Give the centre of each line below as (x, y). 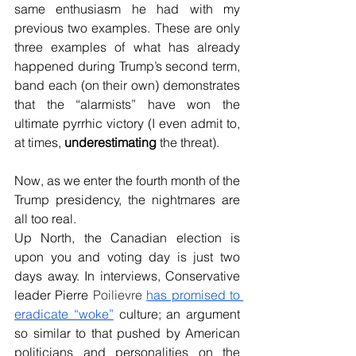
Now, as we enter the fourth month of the (127, 180)
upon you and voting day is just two (127, 257)
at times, (39, 142)
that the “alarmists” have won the (127, 104)
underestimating (112, 142)
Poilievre (120, 295)
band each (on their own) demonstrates (127, 85)
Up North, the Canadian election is (127, 238)
